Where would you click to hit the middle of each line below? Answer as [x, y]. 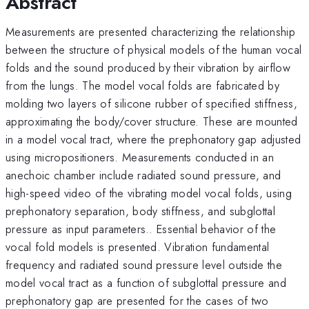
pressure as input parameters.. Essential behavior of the [141, 229]
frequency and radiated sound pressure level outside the [144, 265]
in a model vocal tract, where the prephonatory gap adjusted [153, 139]
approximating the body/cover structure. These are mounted [152, 121]
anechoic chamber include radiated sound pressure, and [143, 175]
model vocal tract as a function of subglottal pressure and [146, 282]
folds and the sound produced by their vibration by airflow [148, 67]
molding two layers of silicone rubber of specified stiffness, [151, 103]
